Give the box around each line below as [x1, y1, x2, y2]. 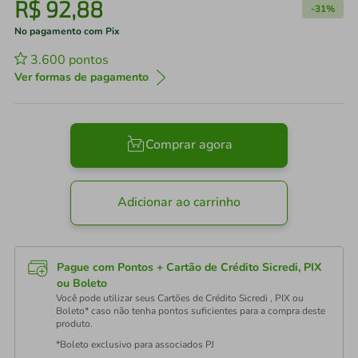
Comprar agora [145, 136, 233, 154]
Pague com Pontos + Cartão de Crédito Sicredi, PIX [57, 260, 321, 275]
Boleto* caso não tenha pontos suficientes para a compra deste [56, 304, 325, 317]
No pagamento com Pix [14, 25, 120, 38]
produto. [56, 317, 93, 330]
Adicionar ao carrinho [117, 193, 241, 212]
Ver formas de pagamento [14, 70, 149, 85]
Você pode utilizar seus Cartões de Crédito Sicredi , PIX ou [56, 292, 304, 304]
